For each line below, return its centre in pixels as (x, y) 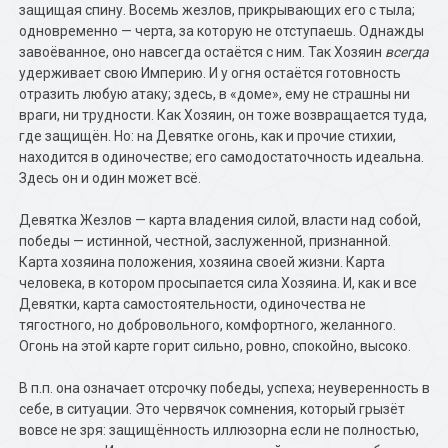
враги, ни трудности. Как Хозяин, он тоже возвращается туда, (223, 115)
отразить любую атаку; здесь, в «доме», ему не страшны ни (215, 94)
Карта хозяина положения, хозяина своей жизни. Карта (202, 262)
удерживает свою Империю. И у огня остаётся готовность (210, 73)
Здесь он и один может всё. (110, 178)
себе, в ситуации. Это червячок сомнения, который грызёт (212, 409)
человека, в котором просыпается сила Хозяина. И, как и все (218, 283)
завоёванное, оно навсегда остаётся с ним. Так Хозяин (202, 52)
